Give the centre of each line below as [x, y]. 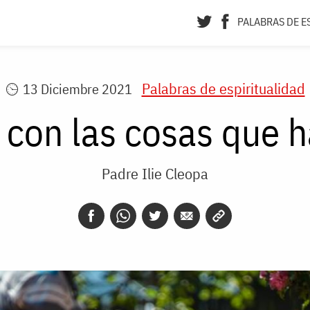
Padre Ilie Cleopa [155, 174]
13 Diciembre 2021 [77, 89]
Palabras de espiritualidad [223, 89]
